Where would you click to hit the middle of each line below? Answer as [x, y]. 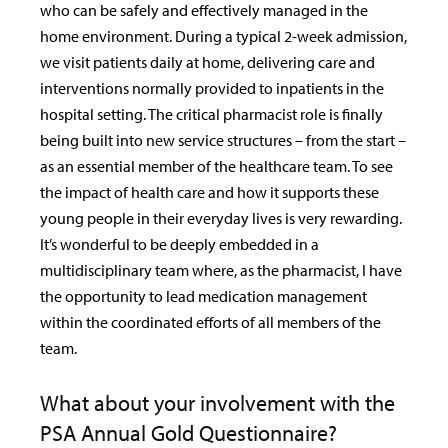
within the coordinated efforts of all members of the [210, 322]
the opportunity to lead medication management [203, 296]
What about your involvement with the [217, 403]
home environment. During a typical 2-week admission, [223, 36]
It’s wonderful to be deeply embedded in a [179, 244]
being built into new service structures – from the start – [223, 140]
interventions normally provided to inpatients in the [212, 88]
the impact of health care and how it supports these [209, 192]
